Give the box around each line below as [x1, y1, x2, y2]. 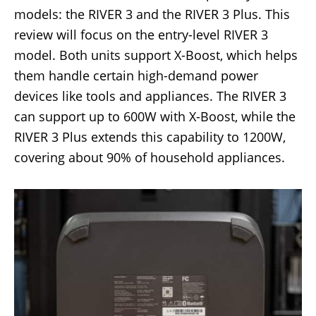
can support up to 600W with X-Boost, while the [14, 108, 296, 126]
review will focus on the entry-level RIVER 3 [14, 26, 268, 44]
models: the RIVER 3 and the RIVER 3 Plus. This [14, 6, 290, 23]
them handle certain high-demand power [14, 67, 258, 85]
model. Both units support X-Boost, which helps [14, 47, 298, 64]
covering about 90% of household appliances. [14, 149, 285, 166]
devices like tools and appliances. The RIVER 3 [14, 87, 286, 105]
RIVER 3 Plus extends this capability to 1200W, [14, 128, 286, 146]
